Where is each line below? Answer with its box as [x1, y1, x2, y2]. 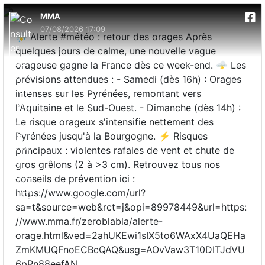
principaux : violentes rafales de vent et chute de [15, 144, 234, 156]
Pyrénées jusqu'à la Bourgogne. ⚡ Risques [15, 130, 208, 142]
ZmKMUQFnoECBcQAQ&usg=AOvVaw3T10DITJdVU [15, 244, 245, 256]
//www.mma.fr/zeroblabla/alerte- [15, 215, 163, 227]
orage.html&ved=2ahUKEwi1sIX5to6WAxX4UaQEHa [15, 230, 245, 241]
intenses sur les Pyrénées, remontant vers [15, 88, 201, 99]
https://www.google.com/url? [15, 187, 146, 199]
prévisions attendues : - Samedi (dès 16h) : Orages [15, 73, 241, 85]
